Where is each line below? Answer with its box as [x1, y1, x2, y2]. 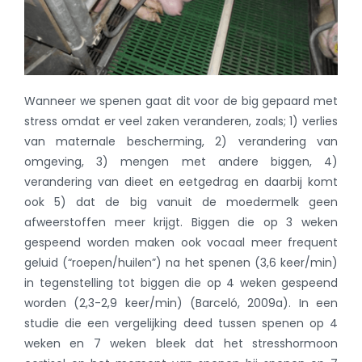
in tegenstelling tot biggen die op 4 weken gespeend [24, 275, 338, 292]
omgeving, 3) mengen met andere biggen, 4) [24, 154, 338, 170]
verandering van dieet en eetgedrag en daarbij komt [24, 174, 338, 191]
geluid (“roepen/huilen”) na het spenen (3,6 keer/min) [24, 255, 338, 271]
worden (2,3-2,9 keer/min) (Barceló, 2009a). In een [24, 295, 338, 312]
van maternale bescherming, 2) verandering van [24, 133, 338, 150]
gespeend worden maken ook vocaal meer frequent [24, 234, 338, 251]
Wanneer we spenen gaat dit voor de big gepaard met [24, 93, 338, 110]
